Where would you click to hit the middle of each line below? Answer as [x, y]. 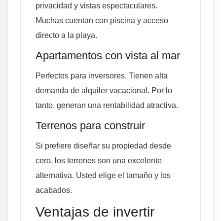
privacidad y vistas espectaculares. [96, 6]
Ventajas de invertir [95, 212]
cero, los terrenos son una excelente [99, 161]
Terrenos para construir [90, 126]
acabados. [54, 190]
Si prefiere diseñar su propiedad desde [103, 146]
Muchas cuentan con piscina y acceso [102, 20]
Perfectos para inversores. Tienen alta [102, 76]
